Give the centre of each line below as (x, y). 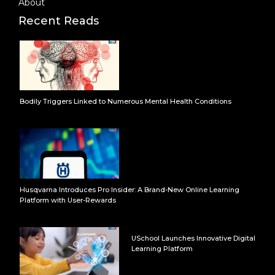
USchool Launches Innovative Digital (194, 238)
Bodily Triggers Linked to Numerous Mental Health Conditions (126, 102)
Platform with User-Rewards (68, 200)
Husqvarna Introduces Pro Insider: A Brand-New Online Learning (130, 189)
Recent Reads (59, 21)
